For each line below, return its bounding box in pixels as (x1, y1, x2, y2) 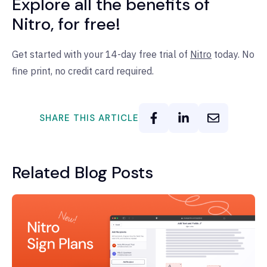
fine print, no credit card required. (12, 65, 154, 77)
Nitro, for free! (12, 13, 120, 36)
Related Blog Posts (12, 162, 153, 184)
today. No (214, 48, 254, 61)
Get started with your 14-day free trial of (12, 48, 188, 61)
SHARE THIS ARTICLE (39, 111, 139, 124)
